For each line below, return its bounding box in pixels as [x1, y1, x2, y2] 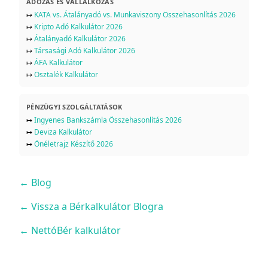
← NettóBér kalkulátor [19, 224, 121, 237]
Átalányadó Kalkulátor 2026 [34, 33, 126, 44]
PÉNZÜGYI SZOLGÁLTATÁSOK [26, 102, 123, 112]
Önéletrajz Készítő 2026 [34, 139, 113, 150]
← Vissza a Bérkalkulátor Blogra [19, 200, 163, 214]
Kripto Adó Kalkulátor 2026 [34, 22, 123, 32]
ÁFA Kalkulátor [34, 57, 83, 68]
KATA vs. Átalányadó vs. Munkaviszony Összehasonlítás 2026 [34, 10, 236, 20]
